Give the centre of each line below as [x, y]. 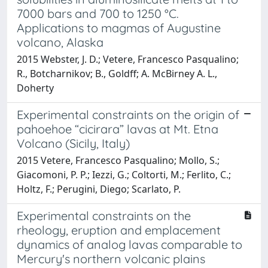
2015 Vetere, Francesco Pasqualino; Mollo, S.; [118, 160]
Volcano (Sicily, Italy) [73, 143]
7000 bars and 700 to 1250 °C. [98, 13]
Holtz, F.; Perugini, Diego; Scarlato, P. [99, 189]
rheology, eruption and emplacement [119, 230]
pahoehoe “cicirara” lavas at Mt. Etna [118, 129]
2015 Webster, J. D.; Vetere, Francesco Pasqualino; [128, 59]
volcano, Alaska [60, 42]
